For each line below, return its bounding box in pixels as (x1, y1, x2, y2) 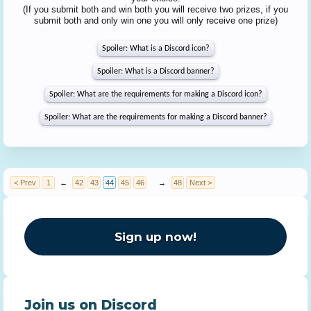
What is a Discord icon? (129, 44, 210, 53)
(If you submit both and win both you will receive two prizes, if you (23, 4, 288, 15)
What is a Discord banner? (124, 67, 215, 76)
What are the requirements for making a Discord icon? (76, 90, 262, 99)
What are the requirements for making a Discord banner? (72, 113, 267, 121)
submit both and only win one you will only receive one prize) (33, 15, 278, 26)
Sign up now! (115, 230, 196, 244)
